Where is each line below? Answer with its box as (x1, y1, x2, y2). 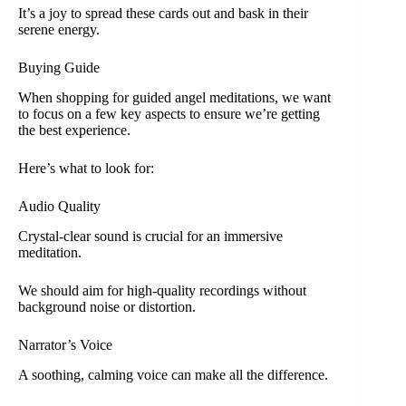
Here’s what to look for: (18, 160, 154, 177)
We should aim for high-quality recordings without (18, 283, 306, 299)
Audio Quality (18, 198, 101, 215)
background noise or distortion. (18, 299, 196, 315)
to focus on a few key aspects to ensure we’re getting (18, 106, 320, 122)
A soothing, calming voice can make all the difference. (18, 366, 328, 382)
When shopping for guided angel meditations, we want (18, 90, 331, 106)
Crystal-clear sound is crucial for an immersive (18, 228, 283, 245)
